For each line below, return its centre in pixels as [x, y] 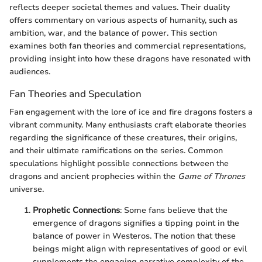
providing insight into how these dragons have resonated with [130, 59]
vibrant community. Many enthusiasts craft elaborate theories [128, 125]
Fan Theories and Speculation [75, 94]
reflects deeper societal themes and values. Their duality [120, 7]
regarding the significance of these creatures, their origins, [123, 138]
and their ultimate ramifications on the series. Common [116, 151]
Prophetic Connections [76, 211]
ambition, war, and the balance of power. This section [113, 33]
